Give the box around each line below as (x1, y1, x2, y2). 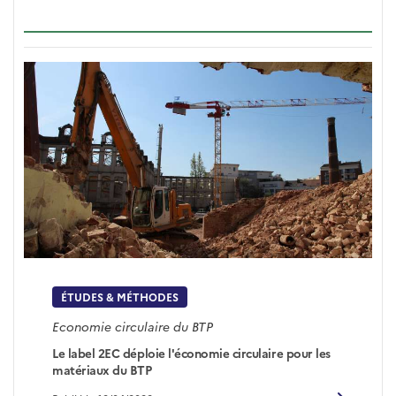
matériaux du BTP (52, 362, 152, 378)
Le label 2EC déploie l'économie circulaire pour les (52, 345, 331, 362)
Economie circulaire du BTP (52, 317, 214, 336)
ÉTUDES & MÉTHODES (61, 288, 179, 304)
